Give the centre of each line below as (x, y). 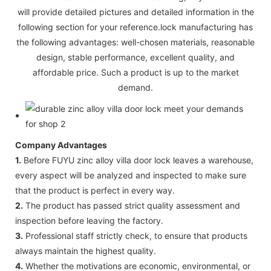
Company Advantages (61, 145)
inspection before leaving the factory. (89, 220)
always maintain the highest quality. (86, 250)
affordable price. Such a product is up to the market (135, 72)
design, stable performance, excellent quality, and (135, 57)
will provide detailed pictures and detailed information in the (135, 11)
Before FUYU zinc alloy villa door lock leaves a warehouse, (137, 160)
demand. (135, 87)
